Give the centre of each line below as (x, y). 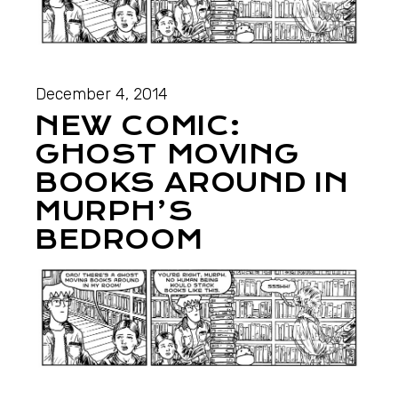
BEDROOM (119, 239)
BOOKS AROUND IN (192, 182)
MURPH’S (114, 211)
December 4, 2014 (102, 94)
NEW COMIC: (138, 125)
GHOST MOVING (167, 154)
